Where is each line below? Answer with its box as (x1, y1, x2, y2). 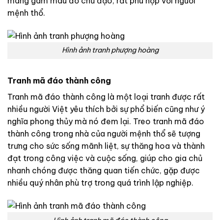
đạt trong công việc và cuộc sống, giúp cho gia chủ (7, 153, 202, 164)
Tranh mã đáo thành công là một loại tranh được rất (7, 92, 205, 102)
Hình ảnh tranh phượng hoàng (61, 46, 159, 55)
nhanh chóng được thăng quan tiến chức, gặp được (7, 165, 200, 176)
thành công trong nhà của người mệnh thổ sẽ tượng (7, 129, 200, 139)
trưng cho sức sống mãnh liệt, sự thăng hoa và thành (7, 141, 205, 151)
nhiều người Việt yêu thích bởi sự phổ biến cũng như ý (7, 104, 205, 114)
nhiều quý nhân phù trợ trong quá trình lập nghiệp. (7, 178, 193, 188)
